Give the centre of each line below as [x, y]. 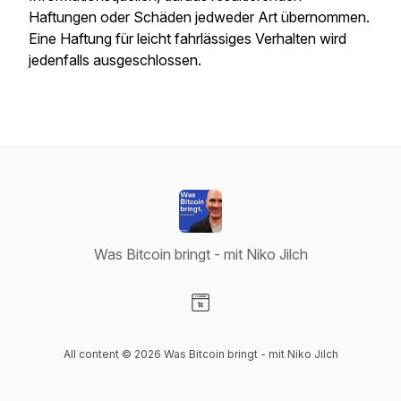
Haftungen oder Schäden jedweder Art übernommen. [199, 17]
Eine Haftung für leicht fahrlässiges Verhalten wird [188, 38]
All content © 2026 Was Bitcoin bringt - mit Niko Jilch [200, 354]
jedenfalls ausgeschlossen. [115, 60]
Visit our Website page [271, 321]
